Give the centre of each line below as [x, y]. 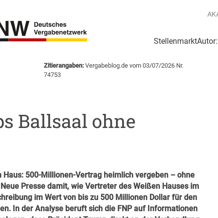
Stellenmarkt [175, 41]
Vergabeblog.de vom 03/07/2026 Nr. [134, 65]
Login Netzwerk [84, 51]
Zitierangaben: [64, 65]
